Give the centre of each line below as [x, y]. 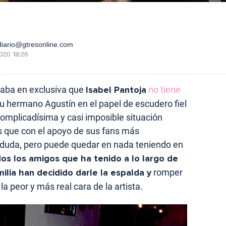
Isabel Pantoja [116, 90]
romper [167, 172]
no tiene [163, 89]
